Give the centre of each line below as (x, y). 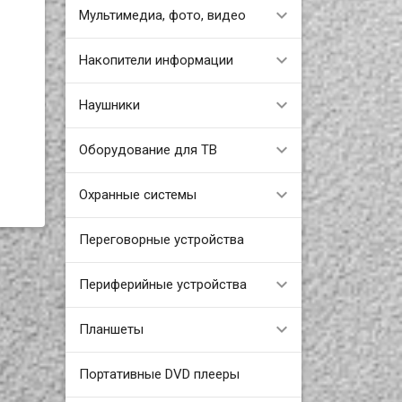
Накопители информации (156, 60)
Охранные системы (137, 194)
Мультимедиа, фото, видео (162, 15)
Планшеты (111, 329)
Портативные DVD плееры (159, 374)
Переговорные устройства (161, 239)
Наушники (109, 105)
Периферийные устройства (162, 284)
